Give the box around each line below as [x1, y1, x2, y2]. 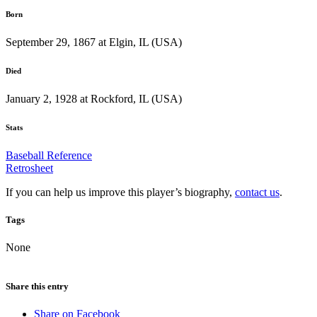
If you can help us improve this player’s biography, [6, 185, 235, 198]
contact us [235, 185, 279, 198]
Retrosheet [6, 161, 53, 174]
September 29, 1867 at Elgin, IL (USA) [6, 35, 182, 48]
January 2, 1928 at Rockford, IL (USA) [6, 92, 182, 105]
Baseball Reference [6, 149, 92, 161]
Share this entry [6, 281, 69, 292]
